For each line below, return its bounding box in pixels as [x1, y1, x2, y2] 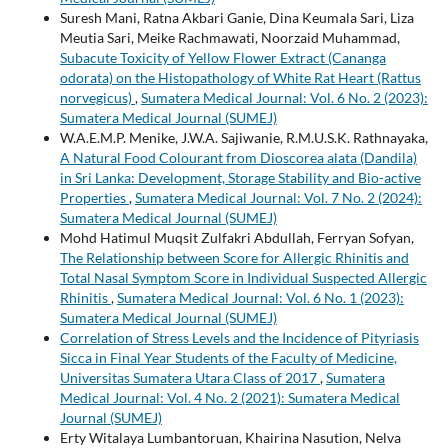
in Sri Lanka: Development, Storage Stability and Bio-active [59, 169, 421, 187]
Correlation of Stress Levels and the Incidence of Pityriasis [59, 329, 419, 347]
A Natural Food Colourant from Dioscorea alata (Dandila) [59, 149, 417, 167]
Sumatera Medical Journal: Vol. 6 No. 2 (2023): [140, 89, 428, 107]
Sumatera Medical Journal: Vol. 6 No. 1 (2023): [116, 289, 404, 307]
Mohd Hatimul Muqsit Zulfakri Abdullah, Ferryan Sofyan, [59, 229, 414, 247]
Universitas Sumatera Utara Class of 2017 [59, 369, 320, 387]
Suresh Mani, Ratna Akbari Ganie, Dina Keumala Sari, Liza [59, 9, 414, 27]
